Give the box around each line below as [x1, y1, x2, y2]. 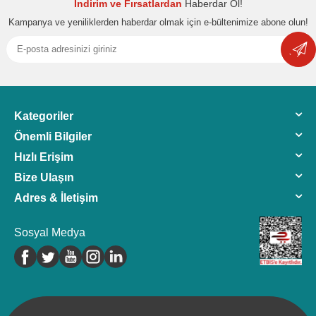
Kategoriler [14, 109, 73, 122]
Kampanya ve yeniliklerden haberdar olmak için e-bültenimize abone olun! [8, 16, 308, 28]
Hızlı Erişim [14, 150, 73, 163]
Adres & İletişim [14, 191, 98, 204]
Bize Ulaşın [14, 171, 74, 183]
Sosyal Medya [14, 226, 85, 238]
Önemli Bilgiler [14, 130, 92, 142]
